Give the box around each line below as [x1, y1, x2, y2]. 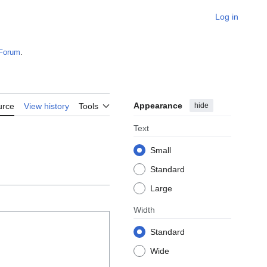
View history [24, 101, 69, 111]
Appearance [133, 101, 182, 111]
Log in [215, 12, 238, 21]
